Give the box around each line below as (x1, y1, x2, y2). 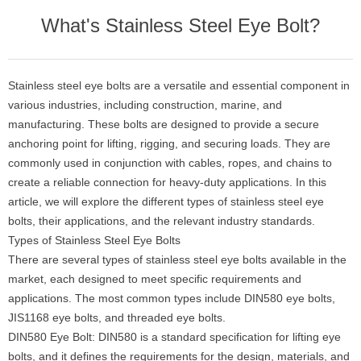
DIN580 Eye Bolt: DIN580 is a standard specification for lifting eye (8, 330, 341, 343)
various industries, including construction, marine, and (8, 98, 282, 111)
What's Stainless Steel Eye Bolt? (41, 15, 320, 36)
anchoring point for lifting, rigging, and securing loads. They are (8, 137, 330, 150)
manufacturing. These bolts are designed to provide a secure (8, 118, 319, 131)
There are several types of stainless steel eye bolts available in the (8, 253, 346, 266)
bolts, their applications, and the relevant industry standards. (8, 214, 315, 227)
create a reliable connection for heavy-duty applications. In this (8, 176, 326, 189)
